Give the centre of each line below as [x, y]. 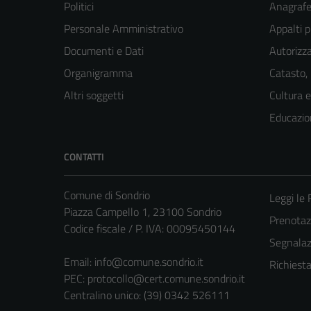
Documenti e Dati [104, 51]
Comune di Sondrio [107, 195]
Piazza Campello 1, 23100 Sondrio [143, 212]
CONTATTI [84, 157]
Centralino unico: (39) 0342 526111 [147, 295]
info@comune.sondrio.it [149, 262]
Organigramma [98, 73]
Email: [79, 262]
